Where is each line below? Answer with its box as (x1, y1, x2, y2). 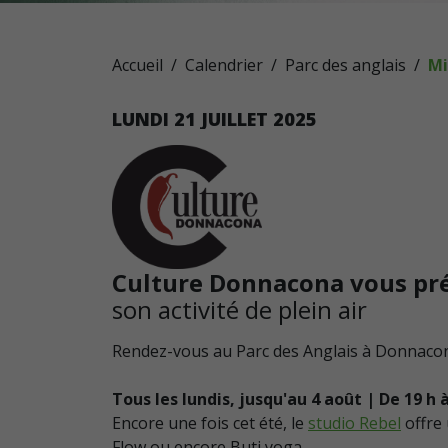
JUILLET (201, 107, 268, 131)
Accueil (112, 54, 163, 76)
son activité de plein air (112, 293, 373, 327)
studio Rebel (308, 412, 401, 435)
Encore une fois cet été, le (112, 412, 308, 435)
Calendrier (185, 54, 263, 76)
